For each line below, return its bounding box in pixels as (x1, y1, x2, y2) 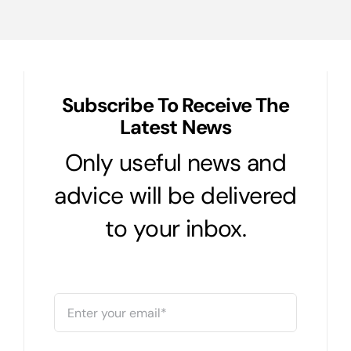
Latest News (120, 114, 231, 140)
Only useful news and (65, 147, 286, 178)
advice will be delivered (54, 180, 297, 211)
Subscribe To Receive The (61, 92, 290, 118)
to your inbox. (104, 213, 247, 244)
